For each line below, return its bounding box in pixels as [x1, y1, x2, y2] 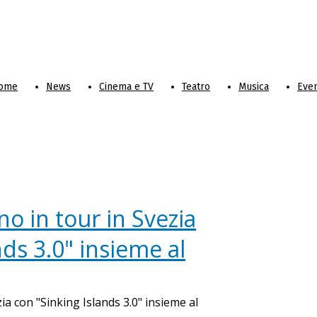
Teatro [182, 81, 210, 93]
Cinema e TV [99, 81, 154, 93]
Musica [238, 81, 269, 93]
